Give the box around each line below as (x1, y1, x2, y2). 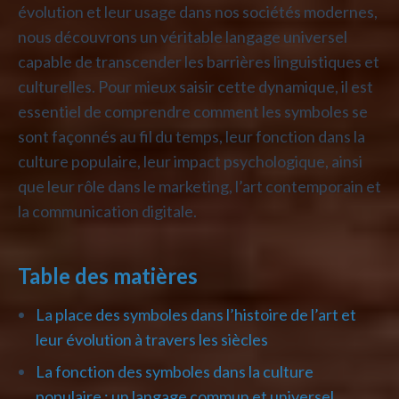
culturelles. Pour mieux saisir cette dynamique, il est (18, 76, 373, 96)
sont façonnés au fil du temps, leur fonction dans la (18, 126, 365, 146)
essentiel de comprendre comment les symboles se (18, 101, 368, 121)
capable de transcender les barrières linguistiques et (18, 51, 379, 71)
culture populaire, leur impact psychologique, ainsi (18, 151, 362, 171)
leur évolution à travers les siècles (36, 329, 268, 349)
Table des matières (18, 262, 198, 289)
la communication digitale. (18, 200, 197, 221)
